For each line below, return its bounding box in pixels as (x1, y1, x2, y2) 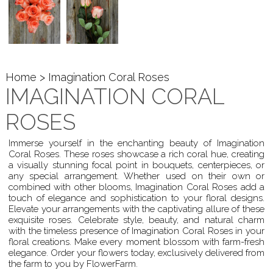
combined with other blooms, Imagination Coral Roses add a (8, 182, 265, 193)
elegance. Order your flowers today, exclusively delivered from (8, 247, 265, 259)
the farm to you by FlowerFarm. (8, 258, 138, 270)
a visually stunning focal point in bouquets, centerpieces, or (8, 160, 265, 171)
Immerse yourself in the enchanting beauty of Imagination (8, 138, 265, 149)
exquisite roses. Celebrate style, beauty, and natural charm (8, 214, 265, 226)
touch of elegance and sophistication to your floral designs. (8, 193, 265, 204)
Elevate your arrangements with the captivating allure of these (8, 204, 265, 215)
